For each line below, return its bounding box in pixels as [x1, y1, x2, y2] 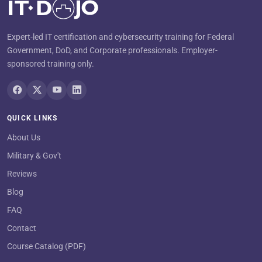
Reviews [7, 169, 37, 178]
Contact [7, 223, 36, 233]
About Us [7, 133, 40, 142]
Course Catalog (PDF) [7, 242, 86, 251]
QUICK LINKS [7, 114, 58, 122]
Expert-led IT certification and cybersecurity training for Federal [7, 32, 234, 42]
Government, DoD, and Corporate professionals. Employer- [7, 46, 218, 55]
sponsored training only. [7, 59, 94, 68]
